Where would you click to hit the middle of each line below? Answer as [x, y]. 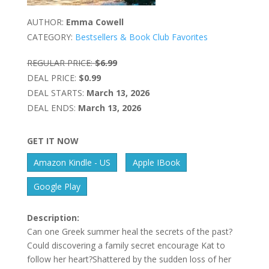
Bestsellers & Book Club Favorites [141, 37]
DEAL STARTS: [55, 93]
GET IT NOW [53, 141]
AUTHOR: [45, 22]
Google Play [57, 187]
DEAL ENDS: [51, 108]
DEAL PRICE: [51, 78]
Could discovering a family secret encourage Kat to [126, 246]
